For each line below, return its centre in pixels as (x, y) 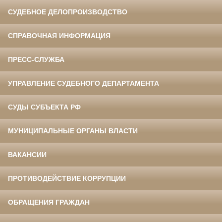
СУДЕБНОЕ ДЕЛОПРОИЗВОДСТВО (68, 12)
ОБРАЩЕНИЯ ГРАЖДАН (49, 202)
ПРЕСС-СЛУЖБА (36, 60)
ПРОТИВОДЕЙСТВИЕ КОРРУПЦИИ (67, 179)
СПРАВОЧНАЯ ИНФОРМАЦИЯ (59, 36)
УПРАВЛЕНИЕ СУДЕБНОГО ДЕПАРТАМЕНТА (83, 83)
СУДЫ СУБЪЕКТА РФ (44, 107)
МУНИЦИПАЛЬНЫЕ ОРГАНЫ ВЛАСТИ (73, 131)
